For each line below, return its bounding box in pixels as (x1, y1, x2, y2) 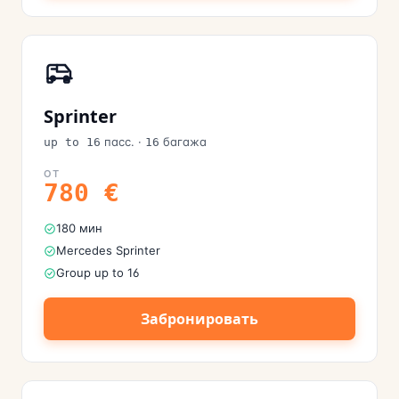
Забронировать (141, 309, 258, 329)
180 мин (56, 221, 102, 235)
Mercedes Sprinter (56, 243, 160, 257)
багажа (163, 134, 207, 149)
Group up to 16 (56, 265, 139, 280)
